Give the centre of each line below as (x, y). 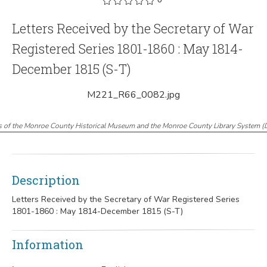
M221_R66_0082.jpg (133, 95)
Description (46, 180)
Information (48, 244)
